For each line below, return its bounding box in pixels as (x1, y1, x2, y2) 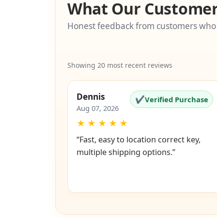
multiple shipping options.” (76, 147, 175, 158)
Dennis (76, 91, 105, 103)
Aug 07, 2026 (76, 103, 119, 113)
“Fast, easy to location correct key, (76, 134, 201, 145)
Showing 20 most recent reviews (67, 61, 172, 70)
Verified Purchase (144, 94, 208, 104)
